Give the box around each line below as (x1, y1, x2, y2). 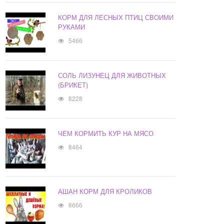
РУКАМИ (58, 22, 85, 32)
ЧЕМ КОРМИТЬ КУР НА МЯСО (58, 128, 154, 138)
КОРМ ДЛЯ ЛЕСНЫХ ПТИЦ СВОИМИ (58, 12, 174, 22)
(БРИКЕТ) (58, 80, 88, 90)
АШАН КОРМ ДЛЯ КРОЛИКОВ (58, 186, 152, 196)
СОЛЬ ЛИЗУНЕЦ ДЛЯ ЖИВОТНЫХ (58, 70, 166, 80)
